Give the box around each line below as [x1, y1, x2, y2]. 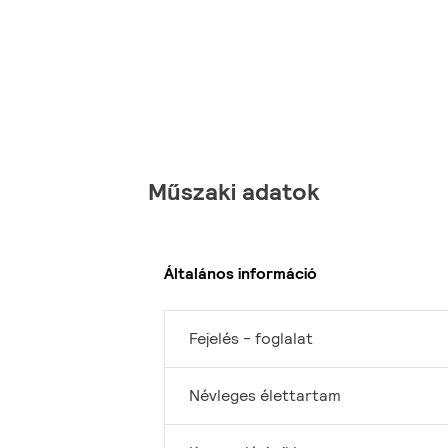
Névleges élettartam [189, 385, 341, 407]
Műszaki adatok [148, 176, 320, 208]
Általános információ [164, 262, 317, 284]
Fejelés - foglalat [189, 328, 313, 350]
